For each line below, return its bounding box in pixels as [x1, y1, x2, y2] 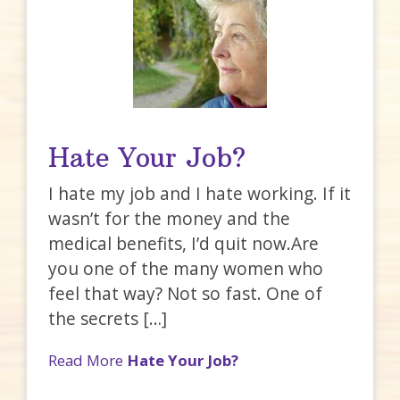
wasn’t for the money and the [48, 206, 291, 231]
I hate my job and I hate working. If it [48, 181, 352, 206]
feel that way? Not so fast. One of [48, 281, 323, 306]
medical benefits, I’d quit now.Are [48, 231, 320, 256]
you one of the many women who [48, 256, 324, 281]
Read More [48, 349, 128, 371]
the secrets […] [48, 306, 168, 331]
